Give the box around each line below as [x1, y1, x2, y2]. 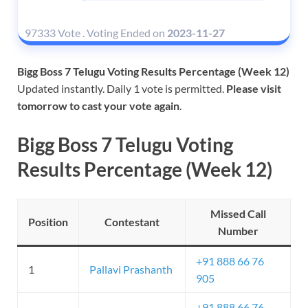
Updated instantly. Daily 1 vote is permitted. [17, 82, 226, 96]
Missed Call [210, 206, 266, 220]
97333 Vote [25, 26, 80, 40]
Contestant [104, 214, 159, 228]
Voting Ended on [87, 26, 167, 40]
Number [217, 223, 258, 237]
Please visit [226, 82, 281, 96]
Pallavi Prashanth [89, 262, 173, 276]
